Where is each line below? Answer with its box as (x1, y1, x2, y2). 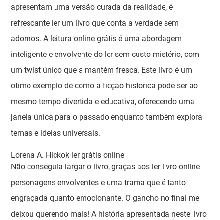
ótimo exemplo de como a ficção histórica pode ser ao (11, 81, 198, 90)
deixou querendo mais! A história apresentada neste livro (11, 209, 207, 219)
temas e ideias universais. (11, 128, 101, 137)
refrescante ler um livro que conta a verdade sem (11, 18, 179, 27)
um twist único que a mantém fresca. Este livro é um (11, 65, 192, 75)
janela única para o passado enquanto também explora (11, 112, 203, 122)
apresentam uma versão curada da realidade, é (11, 2, 173, 12)
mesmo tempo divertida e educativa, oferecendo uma (11, 97, 195, 106)
